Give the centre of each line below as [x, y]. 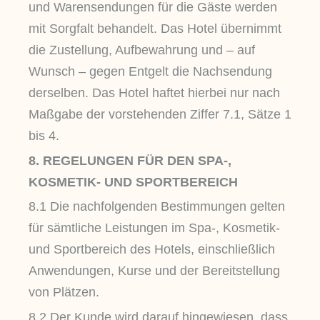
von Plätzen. [64, 292]
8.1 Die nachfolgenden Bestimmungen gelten [157, 207]
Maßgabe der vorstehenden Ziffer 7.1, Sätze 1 [160, 115]
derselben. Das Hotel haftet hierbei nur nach [154, 93]
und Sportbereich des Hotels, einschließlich [152, 250]
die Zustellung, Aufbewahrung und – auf [142, 50]
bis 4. [44, 136]
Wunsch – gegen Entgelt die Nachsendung [150, 72]
